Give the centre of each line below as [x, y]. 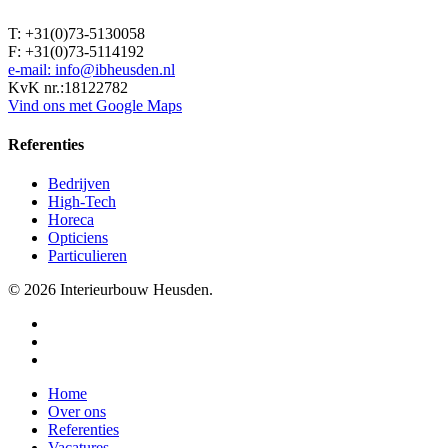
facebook [76, 323]
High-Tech [82, 202]
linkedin [72, 341]
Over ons [77, 412]
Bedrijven [79, 184]
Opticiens [78, 238]
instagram [77, 359]
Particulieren [87, 256]
